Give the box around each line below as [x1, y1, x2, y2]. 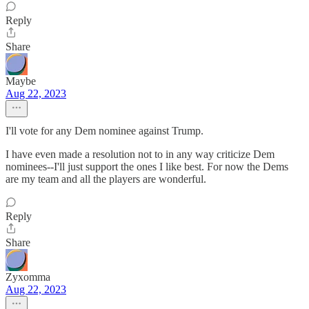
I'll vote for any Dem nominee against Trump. [6, 125, 203, 137]
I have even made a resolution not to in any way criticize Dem [6, 148, 275, 160]
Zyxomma [6, 271, 50, 283]
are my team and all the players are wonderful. [6, 173, 206, 185]
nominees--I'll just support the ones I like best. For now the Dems [6, 161, 288, 172]
